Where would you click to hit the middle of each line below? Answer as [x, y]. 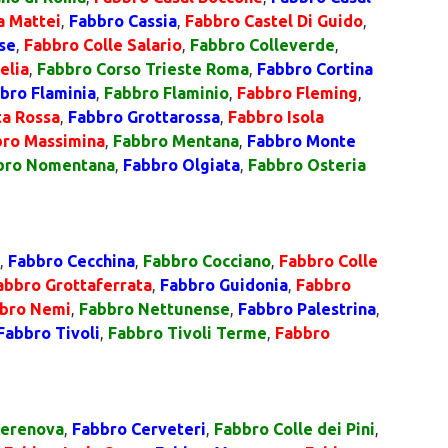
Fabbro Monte [301, 141]
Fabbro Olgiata [181, 165]
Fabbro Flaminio [166, 93]
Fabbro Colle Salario [103, 45]
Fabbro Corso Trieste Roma [143, 69]
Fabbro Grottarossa [144, 117]
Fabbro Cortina [315, 69]
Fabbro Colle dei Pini [294, 429]
